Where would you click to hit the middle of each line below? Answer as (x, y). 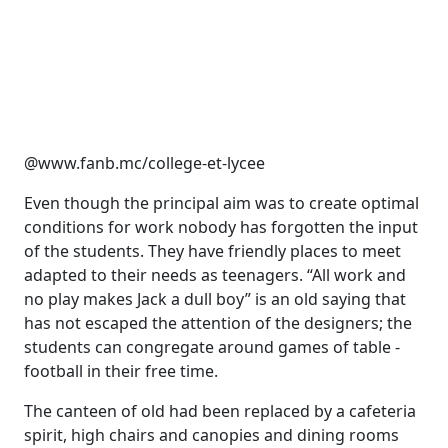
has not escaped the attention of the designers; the (218, 323)
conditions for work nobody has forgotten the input (221, 227)
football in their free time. (121, 371)
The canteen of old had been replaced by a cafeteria (220, 411)
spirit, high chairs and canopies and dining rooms (211, 435)
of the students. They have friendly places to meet (212, 251)
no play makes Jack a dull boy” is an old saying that (215, 299)
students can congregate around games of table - (212, 347)
